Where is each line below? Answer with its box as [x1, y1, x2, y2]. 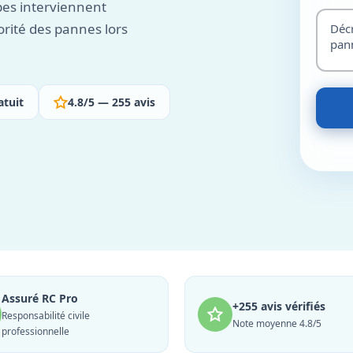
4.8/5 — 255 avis [68, 95, 155, 110]
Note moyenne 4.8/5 [232, 317, 321, 330]
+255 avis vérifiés [232, 299, 325, 314]
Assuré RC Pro [2, 291, 78, 306]
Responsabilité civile [2, 309, 90, 322]
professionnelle [2, 325, 69, 338]
